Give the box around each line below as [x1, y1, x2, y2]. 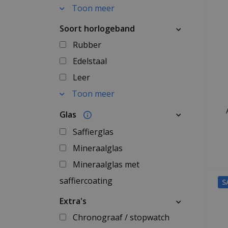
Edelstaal [72, 55, 107, 67]
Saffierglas [72, 126, 113, 137]
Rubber [72, 39, 101, 50]
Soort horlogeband [60, 23, 135, 34]
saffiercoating [60, 175, 112, 186]
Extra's [60, 195, 87, 207]
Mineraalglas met [72, 159, 139, 170]
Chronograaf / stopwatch [72, 212, 169, 223]
